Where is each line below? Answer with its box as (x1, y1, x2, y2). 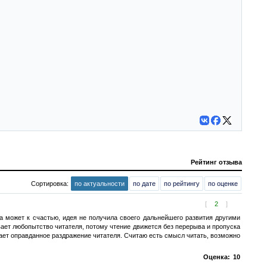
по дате (133, 179, 156, 187)
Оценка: (203, 253, 230, 260)
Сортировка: (31, 179, 70, 187)
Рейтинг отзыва (191, 158, 242, 166)
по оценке (208, 179, 238, 187)
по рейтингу (164, 179, 200, 187)
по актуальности (74, 179, 125, 187)
